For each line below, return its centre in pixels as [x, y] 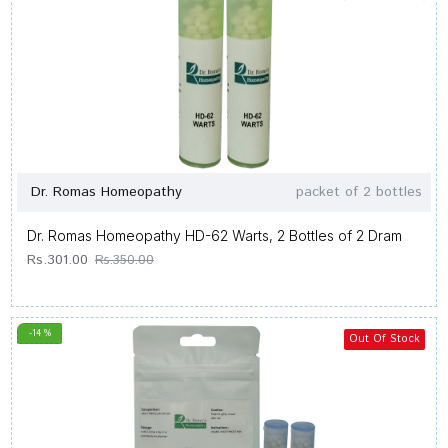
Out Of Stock [384, 339]
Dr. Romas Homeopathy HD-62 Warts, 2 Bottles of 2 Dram [214, 235]
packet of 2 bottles [358, 192]
